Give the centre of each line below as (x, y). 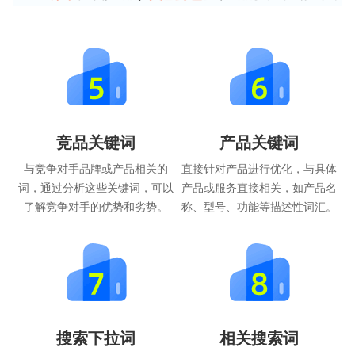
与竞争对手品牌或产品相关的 (95, 168)
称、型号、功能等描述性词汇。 (260, 206)
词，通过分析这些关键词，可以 (95, 187)
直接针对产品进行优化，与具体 (260, 168)
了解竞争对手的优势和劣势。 (95, 206)
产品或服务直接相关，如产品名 (260, 187)
